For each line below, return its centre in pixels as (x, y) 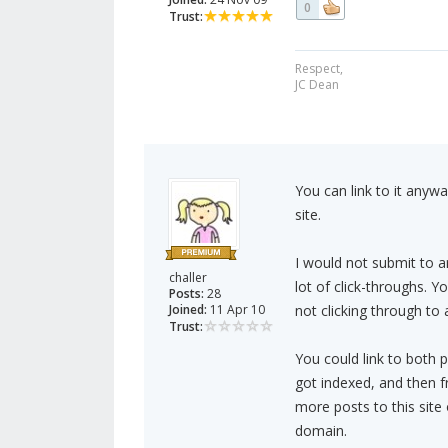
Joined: (188, 310)
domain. (320, 431)
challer (188, 278)
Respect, (318, 69)
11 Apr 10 (236, 310)
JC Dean (316, 85)
